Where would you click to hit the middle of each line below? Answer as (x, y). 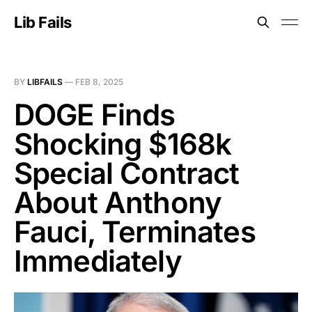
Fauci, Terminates (135, 232)
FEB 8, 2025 (99, 82)
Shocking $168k (123, 144)
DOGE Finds (95, 115)
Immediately (98, 261)
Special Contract (127, 173)
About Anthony (118, 202)
